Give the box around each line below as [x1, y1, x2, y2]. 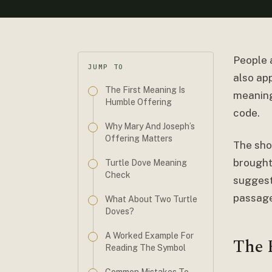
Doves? [105, 206, 134, 216]
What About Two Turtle [105, 194, 197, 204]
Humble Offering [105, 97, 172, 107]
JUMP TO [88, 63, 124, 71]
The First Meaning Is [105, 85, 185, 95]
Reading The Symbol [105, 243, 186, 253]
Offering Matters [105, 134, 172, 143]
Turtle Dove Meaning [105, 158, 187, 168]
